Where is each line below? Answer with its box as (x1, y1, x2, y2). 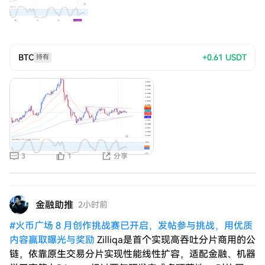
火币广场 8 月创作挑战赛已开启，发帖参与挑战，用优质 (15, 220, 253, 231)
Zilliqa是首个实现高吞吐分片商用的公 (97, 234, 256, 245)
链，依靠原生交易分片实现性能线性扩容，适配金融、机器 (9, 248, 256, 260)
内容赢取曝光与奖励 (9, 234, 95, 245)
